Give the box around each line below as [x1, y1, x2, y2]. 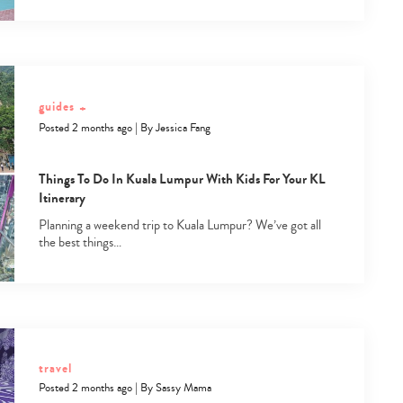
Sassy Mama [155, 379, 211, 396]
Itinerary [38, 187, 85, 208]
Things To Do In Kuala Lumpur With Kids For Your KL [38, 168, 326, 189]
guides [38, 97, 75, 117]
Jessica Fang [155, 119, 210, 136]
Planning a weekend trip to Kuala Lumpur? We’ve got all [38, 215, 321, 235]
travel [38, 358, 72, 378]
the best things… [38, 232, 121, 252]
